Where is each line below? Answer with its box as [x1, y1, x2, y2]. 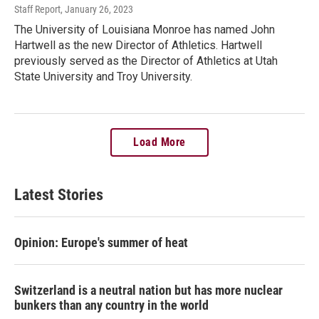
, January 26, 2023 [61, 4, 133, 16]
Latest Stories [14, 186, 103, 204]
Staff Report [14, 4, 61, 16]
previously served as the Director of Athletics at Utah [14, 54, 278, 68]
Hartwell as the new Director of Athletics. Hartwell [14, 38, 262, 53]
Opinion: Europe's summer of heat [14, 235, 188, 251]
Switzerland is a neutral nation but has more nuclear [14, 283, 283, 298]
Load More [133, 135, 186, 150]
